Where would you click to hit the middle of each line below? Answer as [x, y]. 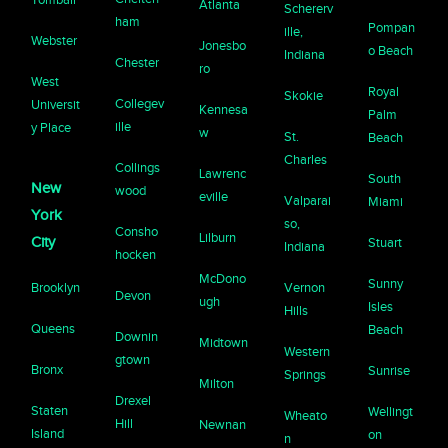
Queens [53, 329]
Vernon [304, 288]
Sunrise [388, 371]
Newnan [223, 425]
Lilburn [218, 238]
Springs [304, 375]
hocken [136, 255]
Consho [137, 232]
